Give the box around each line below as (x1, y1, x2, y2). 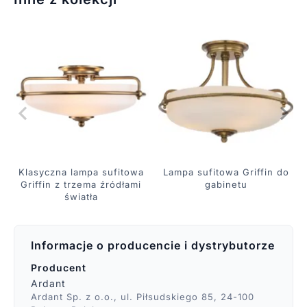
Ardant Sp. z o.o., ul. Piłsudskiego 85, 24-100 (30, 291, 254, 303)
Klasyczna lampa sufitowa (18, 166, 144, 177)
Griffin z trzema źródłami (21, 178, 142, 190)
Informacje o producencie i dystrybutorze (30, 238, 275, 252)
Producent (30, 261, 86, 273)
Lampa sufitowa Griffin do (162, 166, 289, 177)
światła (64, 191, 98, 202)
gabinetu (204, 178, 247, 190)
